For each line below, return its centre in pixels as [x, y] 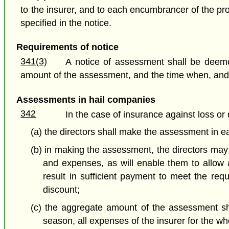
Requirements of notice [67, 47]
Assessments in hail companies [86, 99]
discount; [62, 190]
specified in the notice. [66, 23]
